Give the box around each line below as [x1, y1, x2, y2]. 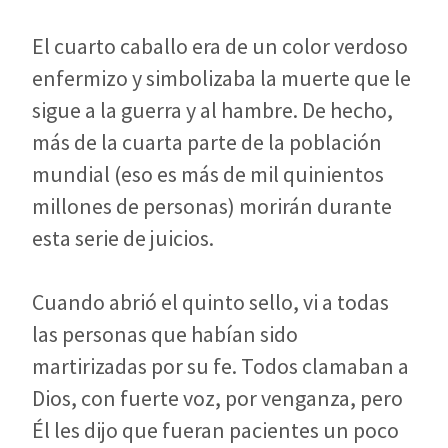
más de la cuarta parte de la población [32, 127, 382, 156]
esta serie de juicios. [32, 223, 214, 252]
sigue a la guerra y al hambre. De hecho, [32, 95, 393, 124]
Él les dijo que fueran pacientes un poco [32, 415, 399, 444]
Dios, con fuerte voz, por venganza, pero [32, 383, 403, 412]
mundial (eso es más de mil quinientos [32, 159, 384, 188]
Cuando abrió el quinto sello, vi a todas [32, 287, 389, 316]
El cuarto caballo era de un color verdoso [32, 31, 408, 60]
